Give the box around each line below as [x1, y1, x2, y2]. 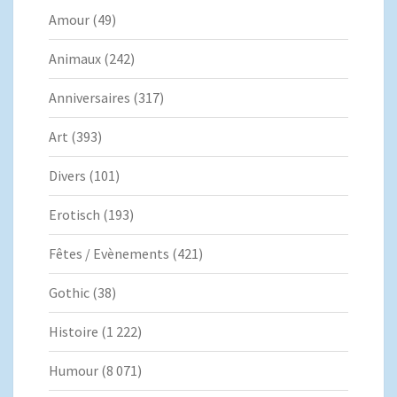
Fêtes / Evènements [49, 245, 169, 263]
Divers [49, 167, 86, 185]
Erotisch [49, 206, 100, 224]
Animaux [49, 50, 101, 68]
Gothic [49, 284, 90, 302]
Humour [49, 362, 98, 380]
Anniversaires [49, 89, 130, 107]
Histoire [49, 323, 98, 341]
